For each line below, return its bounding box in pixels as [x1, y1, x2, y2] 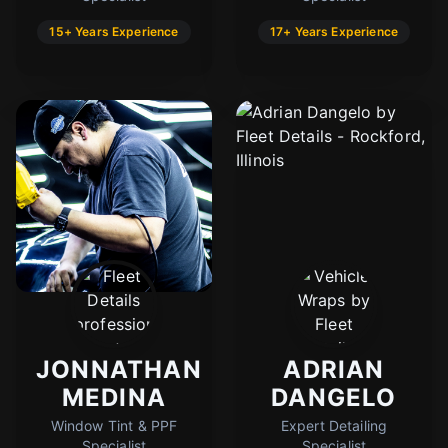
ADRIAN [283, 354, 385, 384]
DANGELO [271, 382, 397, 412]
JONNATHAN [36, 354, 202, 384]
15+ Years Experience [49, 23, 179, 39]
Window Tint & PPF [50, 416, 178, 434]
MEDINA [61, 382, 167, 412]
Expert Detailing [280, 416, 388, 434]
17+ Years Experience [269, 23, 399, 39]
